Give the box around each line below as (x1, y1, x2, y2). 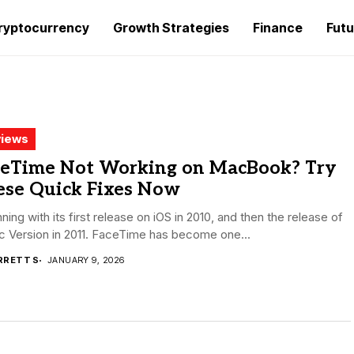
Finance (253, 20, 303, 36)
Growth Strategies (113, 20, 229, 36)
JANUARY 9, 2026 (47, 254, 125, 265)
